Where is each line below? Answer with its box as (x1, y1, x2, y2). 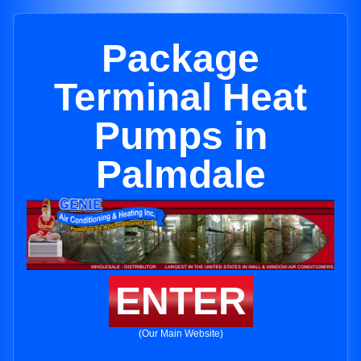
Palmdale (95, 153, 266, 196)
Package (102, 37, 259, 80)
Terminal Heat (54, 76, 307, 118)
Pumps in (93, 114, 268, 157)
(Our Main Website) (138, 328, 223, 340)
